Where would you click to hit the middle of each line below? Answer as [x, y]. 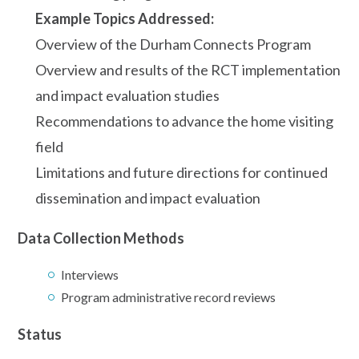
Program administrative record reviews [168, 296]
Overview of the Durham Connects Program [173, 44]
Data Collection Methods [101, 238]
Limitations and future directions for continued [182, 172]
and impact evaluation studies [127, 95]
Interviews [90, 274]
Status [40, 334]
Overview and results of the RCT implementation [188, 69]
